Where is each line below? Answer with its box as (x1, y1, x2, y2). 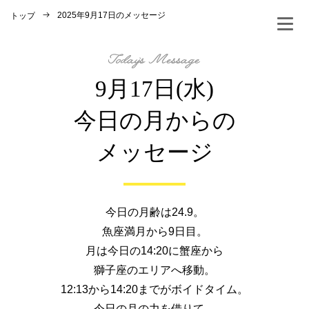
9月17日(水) (95, 75, 214, 101)
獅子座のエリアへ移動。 (94, 263, 215, 276)
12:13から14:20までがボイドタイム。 (61, 283, 248, 295)
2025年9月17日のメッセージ (57, 10, 166, 20)
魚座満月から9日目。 (101, 225, 208, 237)
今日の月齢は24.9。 (105, 206, 204, 218)
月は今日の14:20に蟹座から (86, 244, 223, 257)
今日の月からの (73, 107, 236, 133)
